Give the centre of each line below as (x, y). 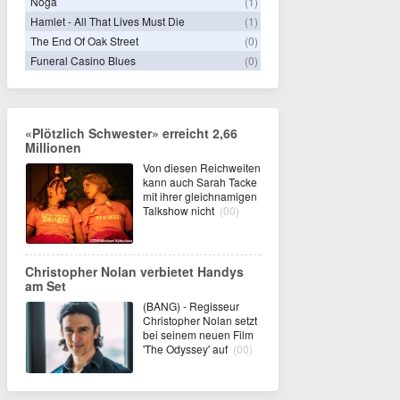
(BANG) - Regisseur (191, 305)
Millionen (53, 147)
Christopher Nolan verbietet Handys (134, 271)
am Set (46, 285)
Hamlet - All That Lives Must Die (108, 21)
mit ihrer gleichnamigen (200, 196)
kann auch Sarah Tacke (200, 181)
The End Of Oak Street (84, 40)
